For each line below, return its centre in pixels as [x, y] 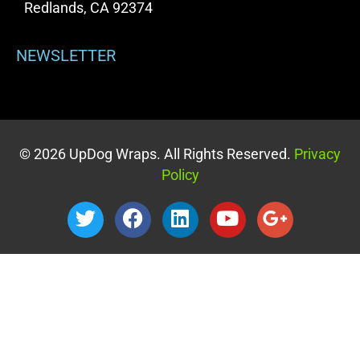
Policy [180, 175]
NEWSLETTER [66, 55]
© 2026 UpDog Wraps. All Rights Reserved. [155, 154]
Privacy [316, 154]
